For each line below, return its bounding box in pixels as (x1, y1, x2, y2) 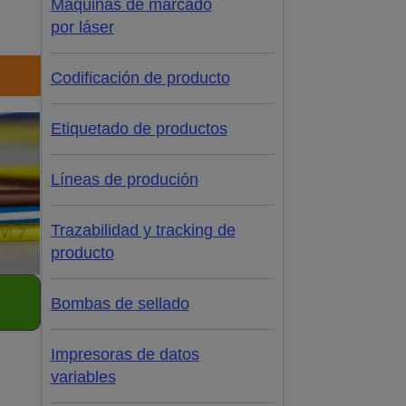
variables (50, 368, 116, 387)
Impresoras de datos (50, 345, 199, 364)
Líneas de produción (50, 170, 198, 189)
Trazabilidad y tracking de (50, 221, 236, 240)
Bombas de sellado (50, 295, 189, 314)
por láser (50, 18, 114, 37)
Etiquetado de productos (50, 120, 227, 139)
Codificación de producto (50, 69, 230, 88)
